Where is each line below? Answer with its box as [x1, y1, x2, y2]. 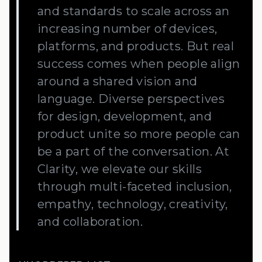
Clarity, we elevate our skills [37, 162, 202, 176]
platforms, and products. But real [37, 39, 235, 53]
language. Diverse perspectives [37, 92, 225, 106]
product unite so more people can [37, 127, 240, 141]
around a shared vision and [37, 74, 198, 88]
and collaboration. [37, 215, 143, 229]
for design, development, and [37, 109, 212, 123]
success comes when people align [37, 57, 240, 71]
